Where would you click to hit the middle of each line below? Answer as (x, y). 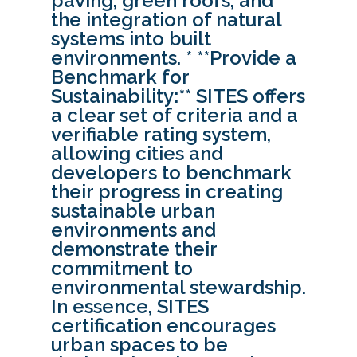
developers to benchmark (171, 173)
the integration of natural (166, 20)
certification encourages (163, 326)
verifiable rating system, (161, 135)
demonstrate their (134, 249)
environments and (133, 230)
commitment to (122, 269)
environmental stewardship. (178, 288)
